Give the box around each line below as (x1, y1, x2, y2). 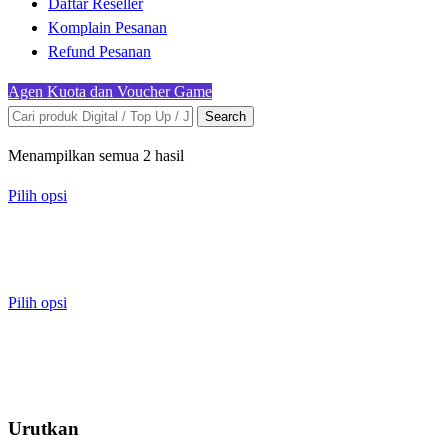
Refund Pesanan (48, 43, 151, 60)
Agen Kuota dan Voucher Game (8, 83, 212, 100)
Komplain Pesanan (48, 19, 167, 36)
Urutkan (8, 417, 79, 439)
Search (205, 109, 246, 124)
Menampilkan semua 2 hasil (8, 147, 184, 164)
